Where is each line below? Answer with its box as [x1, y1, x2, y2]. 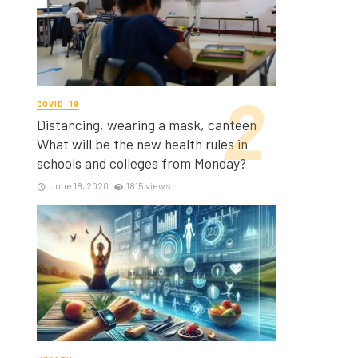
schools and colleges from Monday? [37, 153, 246, 172]
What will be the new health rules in [37, 134, 248, 153]
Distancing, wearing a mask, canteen [37, 115, 257, 133]
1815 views [126, 179, 172, 191]
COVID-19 [37, 99, 79, 109]
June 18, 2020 [49, 179, 109, 191]
